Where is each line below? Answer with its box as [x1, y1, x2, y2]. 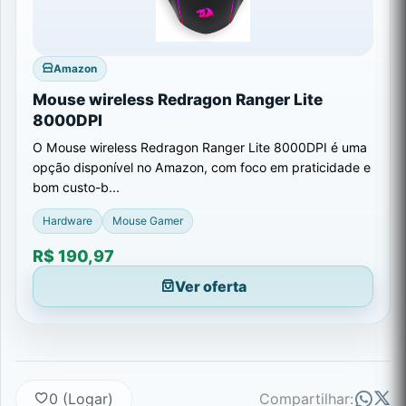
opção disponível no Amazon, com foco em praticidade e [33, 159, 371, 175]
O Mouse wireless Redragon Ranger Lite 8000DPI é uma [33, 139, 367, 155]
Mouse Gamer [112, 214, 183, 228]
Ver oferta [174, 276, 246, 295]
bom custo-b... [33, 179, 120, 195]
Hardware [43, 214, 92, 228]
